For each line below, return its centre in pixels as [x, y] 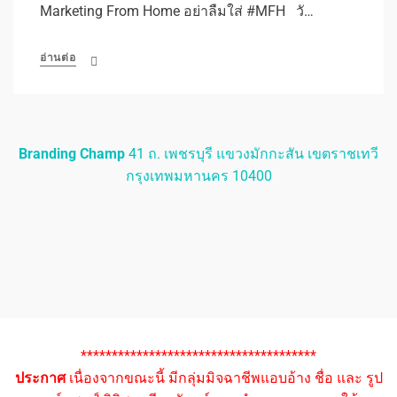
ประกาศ [40, 378]
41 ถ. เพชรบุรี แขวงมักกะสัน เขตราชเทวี [252, 153]
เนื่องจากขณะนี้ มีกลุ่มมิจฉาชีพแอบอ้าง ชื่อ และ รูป [224, 378]
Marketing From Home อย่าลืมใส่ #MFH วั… [177, 11]
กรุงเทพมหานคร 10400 [198, 175]
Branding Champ [72, 153]
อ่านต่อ [58, 57]
